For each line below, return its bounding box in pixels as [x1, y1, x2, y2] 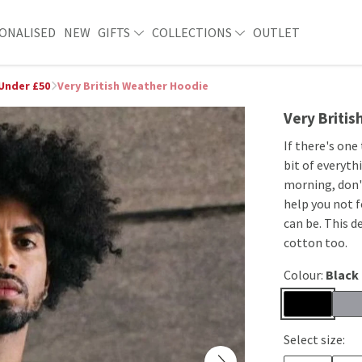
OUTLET [252, 24, 300, 40]
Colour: [284, 267, 326, 283]
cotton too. [284, 234, 347, 250]
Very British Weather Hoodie [57, 78, 208, 93]
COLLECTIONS [151, 24, 234, 40]
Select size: [284, 331, 345, 347]
